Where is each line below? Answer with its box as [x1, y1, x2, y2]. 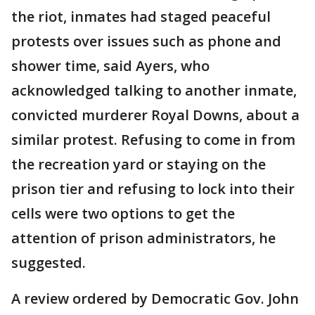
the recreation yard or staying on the [11, 155, 266, 174]
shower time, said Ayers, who [11, 56, 210, 75]
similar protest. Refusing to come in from [11, 130, 295, 149]
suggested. [11, 253, 86, 272]
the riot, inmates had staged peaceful [11, 7, 271, 26]
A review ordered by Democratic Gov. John [11, 289, 299, 308]
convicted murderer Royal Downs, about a [11, 105, 300, 124]
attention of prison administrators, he [11, 229, 276, 247]
